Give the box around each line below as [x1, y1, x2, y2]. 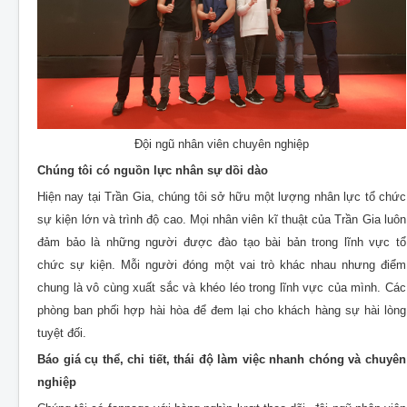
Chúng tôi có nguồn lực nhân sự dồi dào [37, 164, 268, 178]
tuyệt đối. [37, 326, 86, 341]
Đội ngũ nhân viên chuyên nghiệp [134, 137, 309, 152]
